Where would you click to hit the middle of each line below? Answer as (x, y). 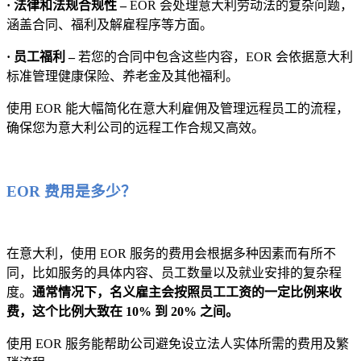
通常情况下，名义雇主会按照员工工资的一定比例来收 (187, 293)
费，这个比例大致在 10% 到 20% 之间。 (122, 312)
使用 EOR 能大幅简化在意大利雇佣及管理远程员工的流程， (178, 109)
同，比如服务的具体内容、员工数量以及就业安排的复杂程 (174, 273)
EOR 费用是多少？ (73, 191)
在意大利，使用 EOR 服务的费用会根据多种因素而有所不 (171, 254)
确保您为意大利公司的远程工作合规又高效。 (135, 128)
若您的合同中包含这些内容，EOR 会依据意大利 (216, 57)
